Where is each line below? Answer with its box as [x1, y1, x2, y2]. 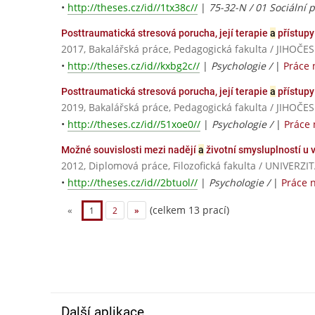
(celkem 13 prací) [146, 202, 229, 217]
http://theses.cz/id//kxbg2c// [67, 58, 200, 72]
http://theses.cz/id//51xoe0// [67, 117, 200, 131]
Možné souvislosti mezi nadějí [61, 143, 198, 155]
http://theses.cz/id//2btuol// [67, 176, 198, 190]
